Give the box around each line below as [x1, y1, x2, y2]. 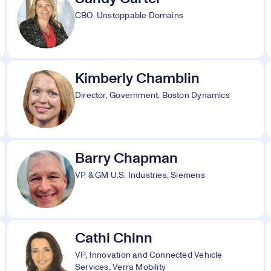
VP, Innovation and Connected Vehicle [75, 251, 223, 260]
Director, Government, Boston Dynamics [75, 91, 230, 100]
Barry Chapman [75, 151, 178, 166]
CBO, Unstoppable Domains [75, 11, 184, 20]
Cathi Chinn [75, 231, 152, 246]
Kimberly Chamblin [75, 71, 200, 86]
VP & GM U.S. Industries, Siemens [75, 171, 205, 180]
